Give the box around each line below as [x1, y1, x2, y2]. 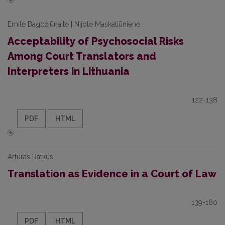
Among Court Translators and [8, 50, 156, 62]
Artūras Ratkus [8, 153, 53, 161]
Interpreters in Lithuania [8, 65, 130, 77]
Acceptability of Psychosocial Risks [8, 35, 184, 47]
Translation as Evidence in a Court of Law [8, 168, 216, 180]
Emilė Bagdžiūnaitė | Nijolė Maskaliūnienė [8, 20, 140, 28]
